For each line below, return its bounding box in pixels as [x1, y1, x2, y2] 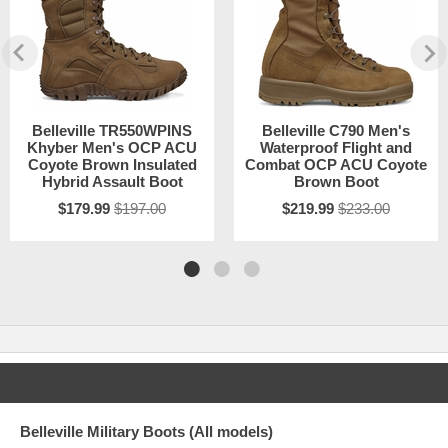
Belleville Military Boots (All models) [20, 423, 273, 441]
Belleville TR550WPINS [32, 122, 192, 140]
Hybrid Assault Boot [41, 173, 183, 191]
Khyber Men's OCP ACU [27, 139, 197, 157]
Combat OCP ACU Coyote [245, 156, 427, 174]
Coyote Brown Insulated [27, 156, 197, 174]
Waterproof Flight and [260, 139, 412, 157]
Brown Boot [293, 173, 379, 191]
